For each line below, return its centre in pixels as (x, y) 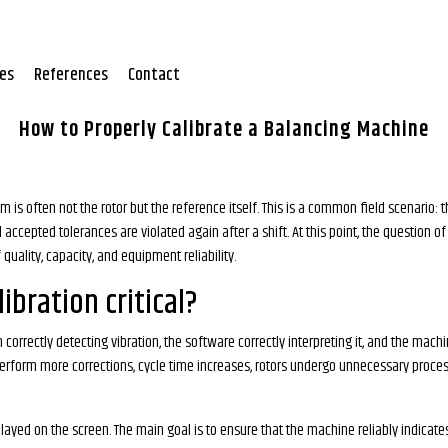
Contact (153, 75)
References (70, 75)
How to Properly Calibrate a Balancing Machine (224, 130)
